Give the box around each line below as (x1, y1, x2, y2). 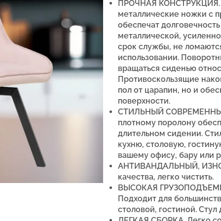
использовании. (118, 52, 181, 62)
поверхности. (118, 96, 170, 106)
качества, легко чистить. (118, 172, 214, 182)
